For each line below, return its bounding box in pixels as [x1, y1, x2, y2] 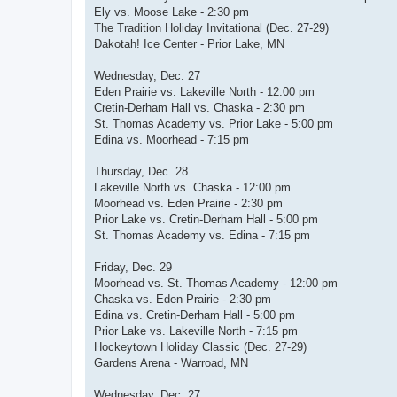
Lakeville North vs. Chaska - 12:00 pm [94, 181, 291, 195]
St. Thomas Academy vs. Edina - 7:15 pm [94, 229, 310, 243]
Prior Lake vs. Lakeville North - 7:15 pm [94, 324, 298, 339]
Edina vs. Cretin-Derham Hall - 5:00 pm [94, 308, 295, 323]
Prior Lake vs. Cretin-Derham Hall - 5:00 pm [94, 213, 318, 227]
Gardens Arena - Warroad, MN [94, 356, 248, 370]
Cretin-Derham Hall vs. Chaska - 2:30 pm [94, 101, 305, 115]
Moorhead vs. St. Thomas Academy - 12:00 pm [94, 276, 338, 291]
